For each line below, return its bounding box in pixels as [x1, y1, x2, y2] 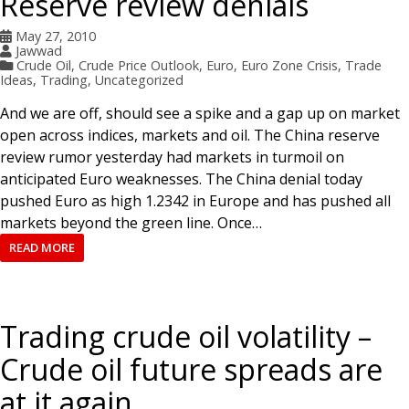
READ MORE [8, 238, 75, 256]
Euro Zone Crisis [240, 56, 338, 74]
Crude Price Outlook [78, 56, 199, 74]
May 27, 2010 [15, 26, 96, 45]
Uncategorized [95, 70, 184, 89]
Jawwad [15, 41, 62, 59]
